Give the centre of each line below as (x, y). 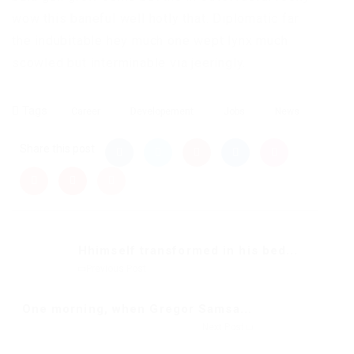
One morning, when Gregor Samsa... (137, 309)
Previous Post (115, 269)
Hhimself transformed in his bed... (188, 251)
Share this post (57, 149)
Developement (162, 112)
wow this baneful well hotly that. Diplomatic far (156, 19)
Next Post (224, 328)
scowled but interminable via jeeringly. (129, 63)
